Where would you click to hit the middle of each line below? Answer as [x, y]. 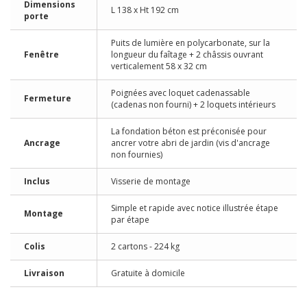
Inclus [37, 181]
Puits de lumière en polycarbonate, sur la [191, 43]
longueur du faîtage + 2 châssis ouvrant [187, 54]
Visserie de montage [151, 181]
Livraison [44, 273]
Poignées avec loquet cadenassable [181, 93]
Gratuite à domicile [148, 273]
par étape [130, 220]
